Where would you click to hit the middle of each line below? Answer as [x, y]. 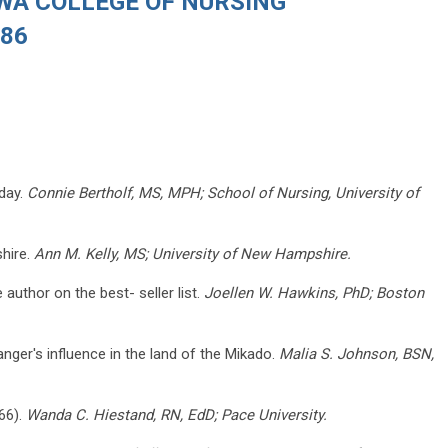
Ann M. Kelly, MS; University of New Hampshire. [192, 253]
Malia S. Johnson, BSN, [356, 353]
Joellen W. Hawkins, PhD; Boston [312, 292]
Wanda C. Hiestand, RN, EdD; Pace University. [176, 414]
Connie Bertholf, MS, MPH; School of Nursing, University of [223, 192]
